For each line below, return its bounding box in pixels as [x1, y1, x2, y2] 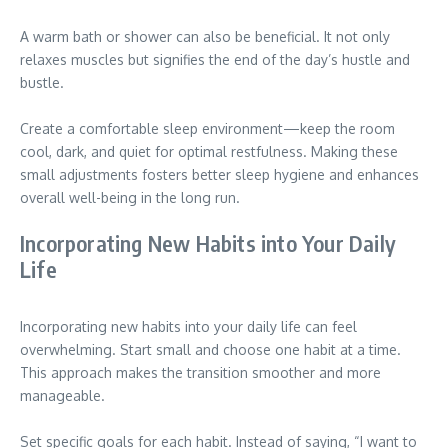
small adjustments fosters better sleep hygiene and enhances [20, 166, 419, 183]
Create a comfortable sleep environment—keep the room [20, 120, 395, 137]
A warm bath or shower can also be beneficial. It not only [20, 28, 390, 45]
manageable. [20, 387, 105, 404]
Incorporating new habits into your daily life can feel [20, 318, 357, 335]
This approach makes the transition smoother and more [20, 364, 381, 381]
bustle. [20, 74, 64, 91]
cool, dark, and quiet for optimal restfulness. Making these [20, 143, 398, 160]
